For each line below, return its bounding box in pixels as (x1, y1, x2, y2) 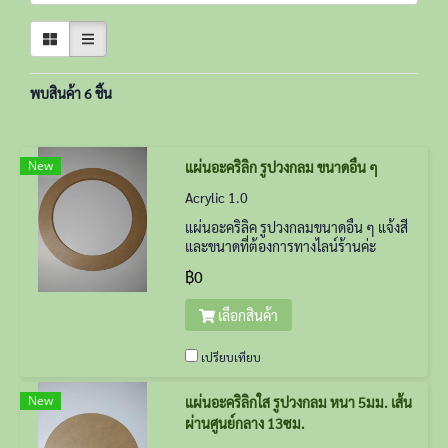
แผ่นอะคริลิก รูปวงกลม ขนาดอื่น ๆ (185, 158, 378, 176)
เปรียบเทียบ (201, 349, 261, 365)
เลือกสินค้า (217, 306, 278, 324)
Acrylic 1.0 (185, 188, 248, 206)
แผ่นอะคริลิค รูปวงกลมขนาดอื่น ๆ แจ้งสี (185, 218, 408, 236)
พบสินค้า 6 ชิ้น (30, 84, 112, 102)
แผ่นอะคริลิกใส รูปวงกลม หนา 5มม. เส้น (185, 393, 412, 411)
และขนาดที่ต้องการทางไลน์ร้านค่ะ (185, 237, 376, 255)
